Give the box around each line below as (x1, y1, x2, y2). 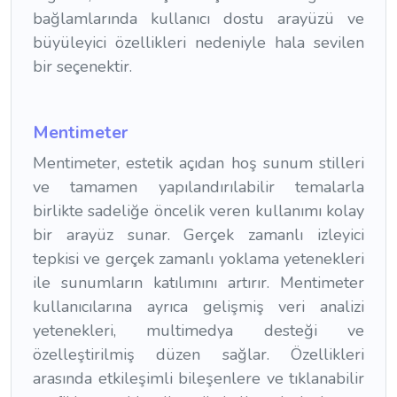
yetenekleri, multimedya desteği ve (33, 319, 364, 341)
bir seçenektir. (33, 55, 132, 77)
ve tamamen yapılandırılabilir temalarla (33, 175, 364, 198)
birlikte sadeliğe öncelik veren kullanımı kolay (33, 199, 364, 222)
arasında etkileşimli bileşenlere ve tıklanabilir (33, 367, 364, 389)
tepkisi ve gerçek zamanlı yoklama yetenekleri (33, 247, 364, 269)
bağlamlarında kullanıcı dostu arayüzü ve (33, 7, 364, 29)
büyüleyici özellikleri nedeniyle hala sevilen (33, 31, 364, 53)
